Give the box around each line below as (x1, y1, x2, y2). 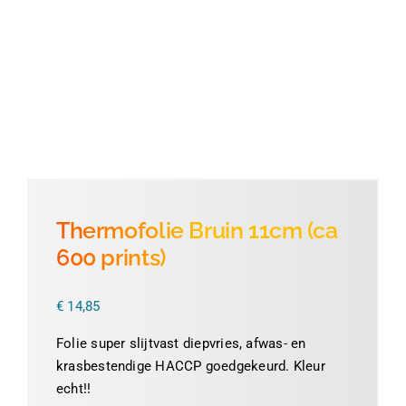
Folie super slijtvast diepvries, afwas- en (55, 334, 306, 352)
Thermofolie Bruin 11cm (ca (55, 216, 338, 244)
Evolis (44, 83, 77, 98)
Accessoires (44, 143, 110, 158)
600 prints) (55, 243, 166, 271)
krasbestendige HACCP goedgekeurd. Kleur (55, 357, 325, 374)
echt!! (55, 380, 92, 397)
